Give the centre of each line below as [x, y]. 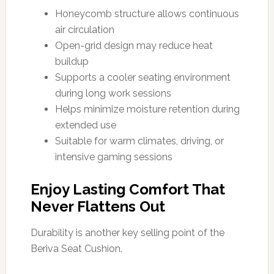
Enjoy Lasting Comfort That [128, 189]
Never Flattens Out [98, 206]
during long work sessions [113, 93]
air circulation [84, 29]
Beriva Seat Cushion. [76, 248]
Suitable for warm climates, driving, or [139, 141]
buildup [72, 61]
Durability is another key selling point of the [127, 232]
